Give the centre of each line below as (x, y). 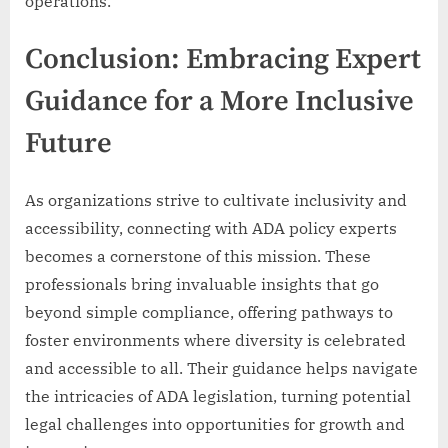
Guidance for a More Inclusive (219, 101)
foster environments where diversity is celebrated (215, 339)
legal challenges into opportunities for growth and (215, 423)
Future (68, 143)
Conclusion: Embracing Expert (223, 59)
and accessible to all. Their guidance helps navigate (221, 367)
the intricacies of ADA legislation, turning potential (218, 395)
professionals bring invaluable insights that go (202, 283)
